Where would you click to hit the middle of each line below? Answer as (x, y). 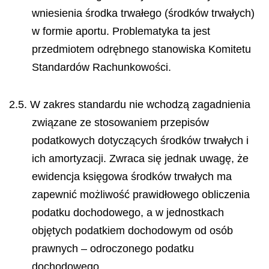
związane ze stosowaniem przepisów (120, 122)
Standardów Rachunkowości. (101, 67)
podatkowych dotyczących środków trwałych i (140, 141)
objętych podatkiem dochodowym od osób (132, 231)
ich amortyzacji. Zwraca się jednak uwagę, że (140, 159)
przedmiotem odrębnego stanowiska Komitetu (141, 49)
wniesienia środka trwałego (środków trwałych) (143, 13)
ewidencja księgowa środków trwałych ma (131, 177)
